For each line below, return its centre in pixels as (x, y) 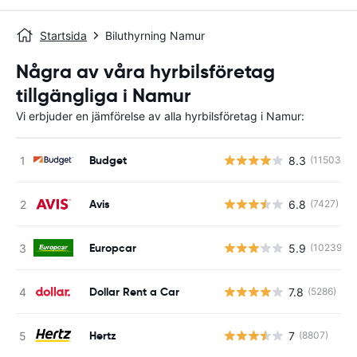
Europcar (113, 247)
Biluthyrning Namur (155, 35)
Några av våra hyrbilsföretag (145, 72)
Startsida (63, 35)
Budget (108, 160)
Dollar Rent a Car (134, 291)
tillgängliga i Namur (104, 96)
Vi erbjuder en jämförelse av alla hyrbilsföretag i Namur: (160, 116)
